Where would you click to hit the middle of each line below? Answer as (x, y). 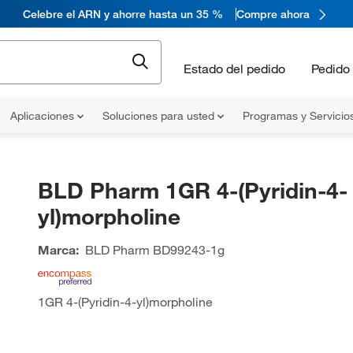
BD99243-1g (187, 250)
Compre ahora (273, 14)
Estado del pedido (234, 68)
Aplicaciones (44, 116)
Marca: (58, 250)
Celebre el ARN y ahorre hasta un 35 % (123, 14)
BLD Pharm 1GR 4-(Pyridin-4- (192, 190)
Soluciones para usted (160, 116)
